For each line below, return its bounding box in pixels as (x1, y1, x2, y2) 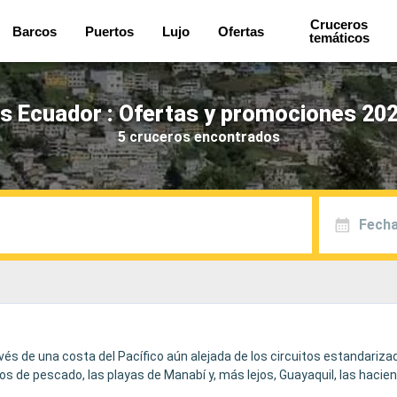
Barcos (12, 23, 58, 39)
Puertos (85, 23, 135, 39)
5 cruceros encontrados (117, 128, 280, 145)
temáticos (308, 30, 370, 45)
